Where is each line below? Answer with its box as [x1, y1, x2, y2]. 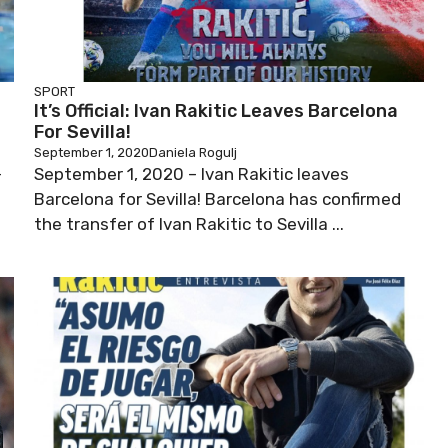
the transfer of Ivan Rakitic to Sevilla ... [34, 214, 344, 234]
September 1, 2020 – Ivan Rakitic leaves [34, 164, 349, 184]
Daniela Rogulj [149, 145, 237, 160]
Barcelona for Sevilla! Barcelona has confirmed [34, 189, 401, 209]
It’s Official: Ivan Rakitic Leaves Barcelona [34, 100, 398, 122]
